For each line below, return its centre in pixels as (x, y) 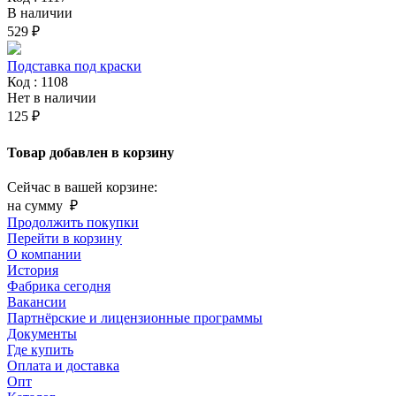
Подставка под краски (74, 66)
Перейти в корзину (65, 238)
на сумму (37, 205)
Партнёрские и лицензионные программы (135, 317)
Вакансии (37, 301)
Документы (42, 333)
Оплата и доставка (63, 365)
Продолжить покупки (73, 222)
